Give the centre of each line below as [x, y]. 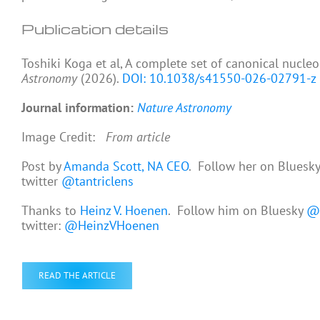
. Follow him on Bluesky [237, 210]
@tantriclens [97, 181]
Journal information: [77, 107]
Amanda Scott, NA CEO [126, 166]
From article [138, 136]
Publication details [95, 28]
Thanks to [51, 210]
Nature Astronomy [184, 107]
